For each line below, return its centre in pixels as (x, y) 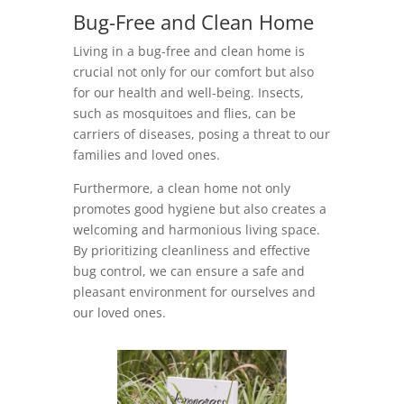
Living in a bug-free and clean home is (188, 51)
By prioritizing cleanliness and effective (191, 251)
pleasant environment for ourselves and (194, 292)
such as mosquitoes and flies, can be (184, 114)
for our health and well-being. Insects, (188, 93)
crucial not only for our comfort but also (193, 72)
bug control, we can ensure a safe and (188, 271)
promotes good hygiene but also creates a (199, 209)
